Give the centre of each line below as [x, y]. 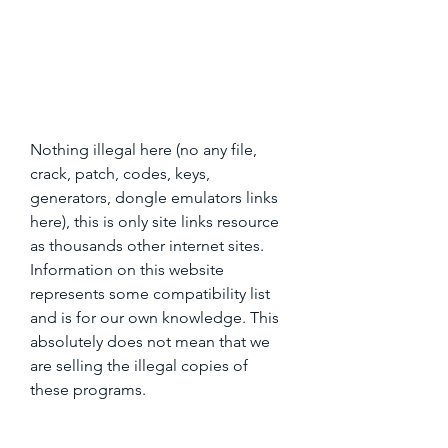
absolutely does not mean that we [150, 341]
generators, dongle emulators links [154, 197]
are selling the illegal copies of [139, 365]
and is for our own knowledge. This [154, 317]
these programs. [88, 389]
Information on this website [127, 269]
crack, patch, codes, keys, [120, 173]
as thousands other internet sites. [147, 245]
